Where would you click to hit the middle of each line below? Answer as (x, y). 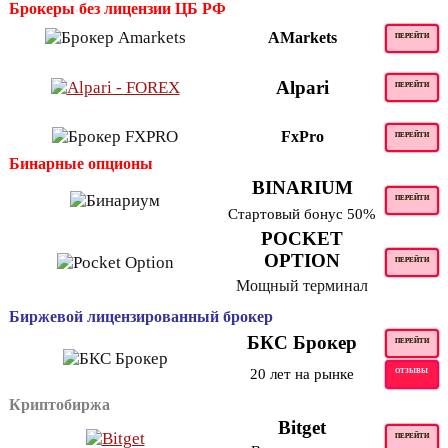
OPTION (302, 260)
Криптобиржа (59, 404)
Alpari (302, 87)
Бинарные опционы (81, 163)
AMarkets (302, 37)
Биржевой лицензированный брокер (141, 316)
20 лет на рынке (302, 373)
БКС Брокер (302, 342)
